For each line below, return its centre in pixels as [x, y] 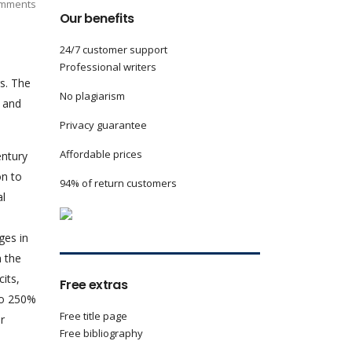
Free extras [93, 285]
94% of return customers [118, 183]
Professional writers [108, 67]
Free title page [93, 316]
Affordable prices [101, 154]
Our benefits [97, 18]
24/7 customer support [114, 49]
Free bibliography [101, 333]
